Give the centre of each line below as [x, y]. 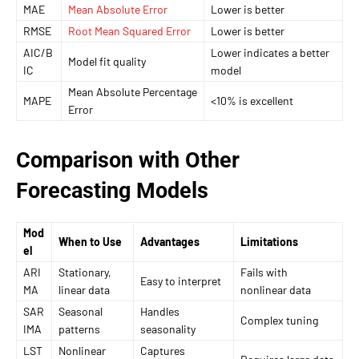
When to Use [90, 241]
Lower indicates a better [270, 52]
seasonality [168, 329]
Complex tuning [279, 320]
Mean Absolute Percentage [133, 91]
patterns [79, 329]
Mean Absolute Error [118, 9]
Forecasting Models [112, 190]
